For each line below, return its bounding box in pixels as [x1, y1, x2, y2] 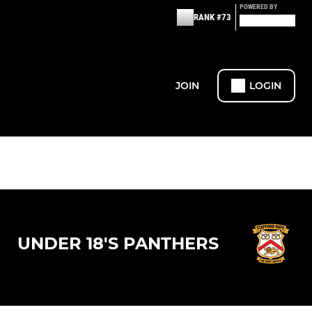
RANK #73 [194, 12, 231, 22]
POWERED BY [240, 3, 277, 10]
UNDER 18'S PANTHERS [17, 233, 219, 254]
